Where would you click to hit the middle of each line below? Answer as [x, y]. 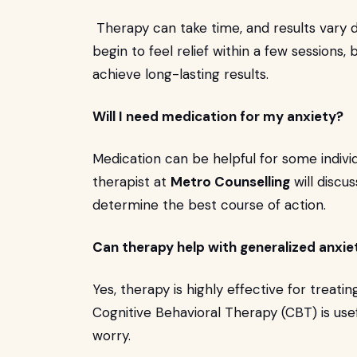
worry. [112, 335]
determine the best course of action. [209, 205]
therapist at [131, 182]
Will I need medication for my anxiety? [218, 116]
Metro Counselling [230, 182]
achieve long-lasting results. [180, 74]
